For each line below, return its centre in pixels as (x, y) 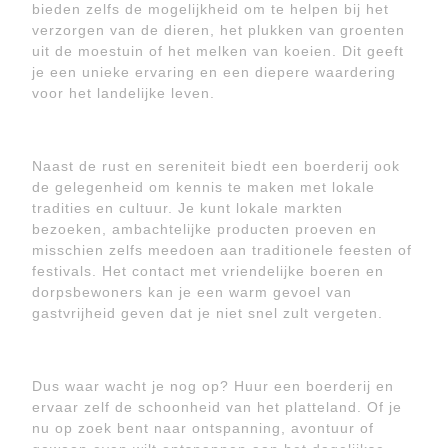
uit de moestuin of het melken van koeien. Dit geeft (218, 51)
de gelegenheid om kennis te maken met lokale (203, 187)
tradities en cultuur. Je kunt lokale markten (187, 208)
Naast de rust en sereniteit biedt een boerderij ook (216, 166)
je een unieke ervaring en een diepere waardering (214, 72)
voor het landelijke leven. (123, 93)
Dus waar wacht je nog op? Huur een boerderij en (213, 386)
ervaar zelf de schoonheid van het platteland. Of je (217, 407)
